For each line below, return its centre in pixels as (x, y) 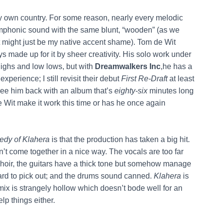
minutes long (171, 91)
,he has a (176, 66)
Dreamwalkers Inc (128, 66)
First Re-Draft (144, 78)
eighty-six (131, 91)
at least (181, 78)
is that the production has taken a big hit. (120, 139)
